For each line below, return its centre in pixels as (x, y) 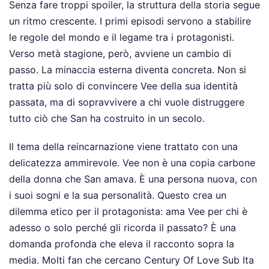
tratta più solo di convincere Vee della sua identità (123, 86)
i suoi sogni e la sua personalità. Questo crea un (118, 195)
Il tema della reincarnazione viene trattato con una (123, 146)
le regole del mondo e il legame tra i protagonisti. (122, 37)
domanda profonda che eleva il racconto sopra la (122, 243)
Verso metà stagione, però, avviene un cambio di (120, 53)
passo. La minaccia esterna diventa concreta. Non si (128, 69)
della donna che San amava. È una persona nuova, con (133, 179)
